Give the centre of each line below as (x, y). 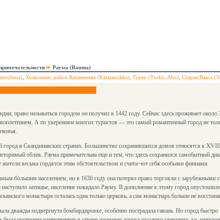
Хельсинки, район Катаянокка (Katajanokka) (78, 77)
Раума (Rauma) (72, 67)
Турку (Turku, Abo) (156, 77)
